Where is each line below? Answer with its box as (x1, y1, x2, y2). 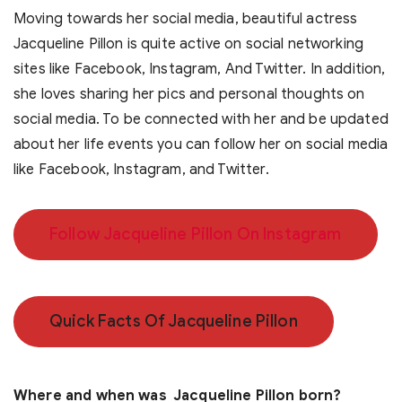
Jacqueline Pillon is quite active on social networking (13, 35, 364, 54)
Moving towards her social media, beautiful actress (13, 10, 358, 29)
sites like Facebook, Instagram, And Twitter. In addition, (13, 60, 386, 79)
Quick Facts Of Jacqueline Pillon (49, 311, 298, 332)
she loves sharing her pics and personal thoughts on (13, 85, 365, 104)
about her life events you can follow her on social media (13, 135, 389, 154)
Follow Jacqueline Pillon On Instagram (49, 224, 342, 245)
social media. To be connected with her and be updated (13, 110, 389, 129)
